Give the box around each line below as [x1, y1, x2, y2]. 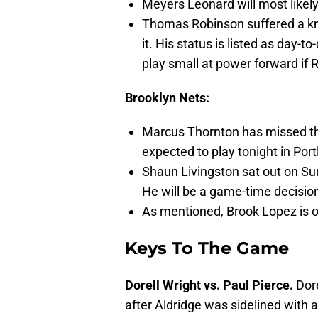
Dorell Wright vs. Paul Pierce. [125, 278, 296, 293]
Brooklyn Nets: [125, 90, 209, 106]
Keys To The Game [125, 238, 289, 259]
